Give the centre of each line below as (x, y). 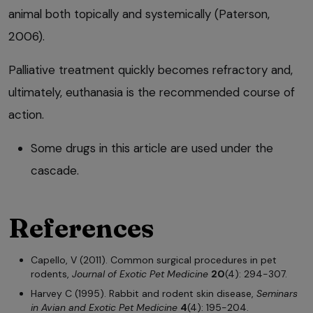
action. (26, 115)
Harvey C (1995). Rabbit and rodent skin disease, (144, 294)
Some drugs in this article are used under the (152, 148)
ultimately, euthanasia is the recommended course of (152, 93)
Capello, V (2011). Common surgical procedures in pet (154, 260)
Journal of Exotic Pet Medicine (140, 274)
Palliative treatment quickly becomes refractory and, (151, 70)
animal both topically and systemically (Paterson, (139, 14)
